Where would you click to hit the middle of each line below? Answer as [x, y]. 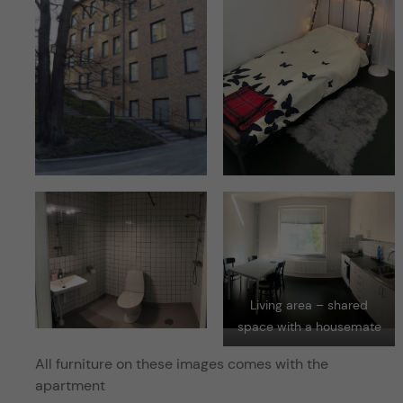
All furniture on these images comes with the [181, 364]
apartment [70, 386]
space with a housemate [309, 326]
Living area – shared [309, 304]
